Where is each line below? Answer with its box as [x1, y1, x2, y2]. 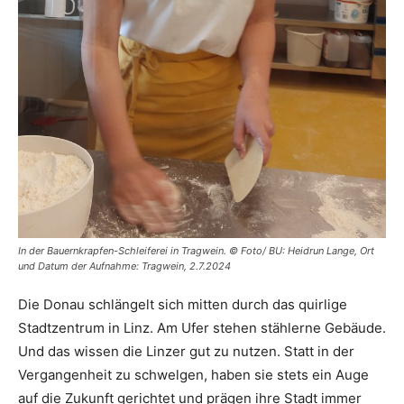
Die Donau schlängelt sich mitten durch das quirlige [18, 295, 347, 313]
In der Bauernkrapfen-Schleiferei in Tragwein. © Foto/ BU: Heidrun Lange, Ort [18, 243, 374, 257]
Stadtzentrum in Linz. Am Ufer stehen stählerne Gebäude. [18, 318, 386, 336]
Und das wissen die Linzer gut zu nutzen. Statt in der [18, 342, 354, 360]
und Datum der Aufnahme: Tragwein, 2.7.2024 [18, 259, 231, 272]
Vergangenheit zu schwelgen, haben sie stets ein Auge [18, 365, 369, 383]
